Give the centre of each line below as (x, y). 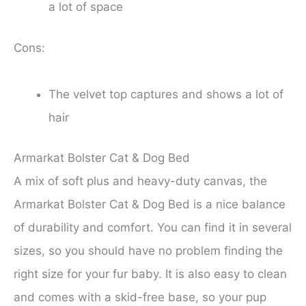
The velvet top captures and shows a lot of (166, 94)
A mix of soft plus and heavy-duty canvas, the (140, 181)
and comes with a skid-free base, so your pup (140, 297)
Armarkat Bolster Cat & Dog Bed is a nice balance (150, 205)
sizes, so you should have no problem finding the (148, 251)
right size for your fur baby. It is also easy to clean (150, 274)
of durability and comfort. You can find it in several (153, 228)
